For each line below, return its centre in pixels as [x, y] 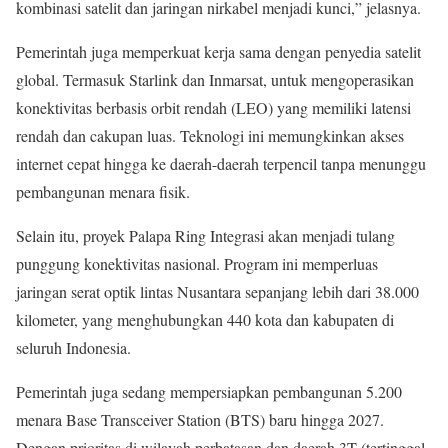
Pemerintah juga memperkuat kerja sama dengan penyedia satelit [218, 51]
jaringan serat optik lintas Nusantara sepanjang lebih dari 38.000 [217, 291]
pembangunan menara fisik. [103, 191]
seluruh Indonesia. [73, 347]
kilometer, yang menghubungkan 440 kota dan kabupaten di [205, 319]
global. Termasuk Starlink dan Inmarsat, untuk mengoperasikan [215, 79]
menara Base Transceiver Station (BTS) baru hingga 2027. [200, 419]
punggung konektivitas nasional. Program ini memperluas [197, 263]
